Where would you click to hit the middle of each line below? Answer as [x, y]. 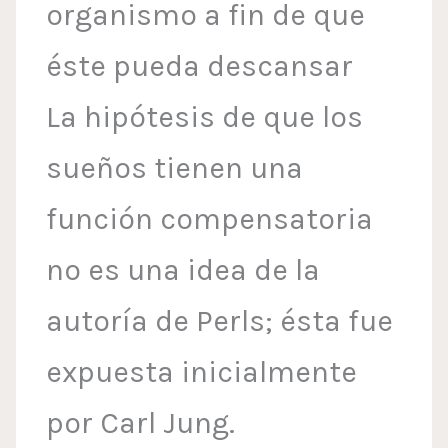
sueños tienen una [175, 168]
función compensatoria [210, 219]
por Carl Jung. [141, 423]
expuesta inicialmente [202, 372]
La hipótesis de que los [205, 117]
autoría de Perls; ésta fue [220, 321]
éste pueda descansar [200, 66]
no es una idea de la [183, 270]
